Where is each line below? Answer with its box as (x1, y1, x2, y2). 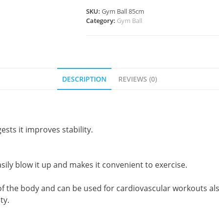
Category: (86, 16, 117, 25)
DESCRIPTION (62, 74, 107, 84)
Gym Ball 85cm (102, 6, 144, 16)
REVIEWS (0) (118, 74, 157, 84)
